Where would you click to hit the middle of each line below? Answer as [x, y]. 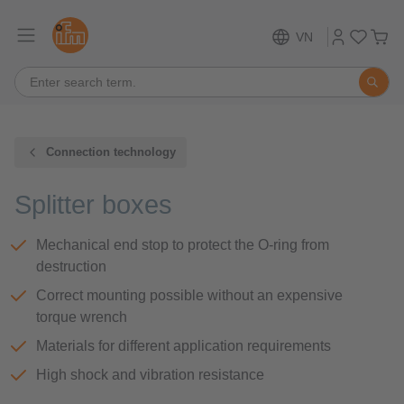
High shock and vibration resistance [150, 375]
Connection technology [110, 152]
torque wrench [82, 317]
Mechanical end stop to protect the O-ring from [183, 245]
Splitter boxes [93, 205]
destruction [71, 266]
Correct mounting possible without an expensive [189, 295]
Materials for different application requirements [184, 346]
